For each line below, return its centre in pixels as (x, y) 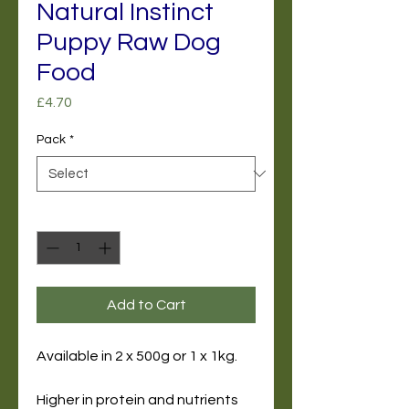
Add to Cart (146, 304)
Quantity (62, 214)
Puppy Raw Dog (129, 42)
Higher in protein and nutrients (137, 399)
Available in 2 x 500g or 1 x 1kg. (137, 356)
